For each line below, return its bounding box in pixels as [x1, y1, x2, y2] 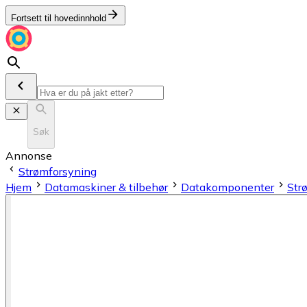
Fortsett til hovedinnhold [11, 13, 106, 23]
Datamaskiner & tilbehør [45, 180, 168, 194]
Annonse [5, 148, 52, 162]
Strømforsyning [19, 164, 97, 178]
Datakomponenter [181, 180, 274, 194]
